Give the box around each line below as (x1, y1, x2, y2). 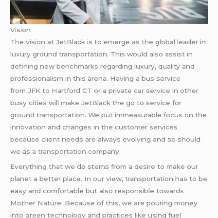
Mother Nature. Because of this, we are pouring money (10, 199, 198, 207)
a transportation (32, 147, 87, 155)
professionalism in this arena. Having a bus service (10, 74, 181, 82)
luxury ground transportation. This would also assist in (10, 50, 193, 58)
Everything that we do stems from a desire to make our (10, 163, 199, 171)
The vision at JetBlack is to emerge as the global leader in (10, 37, 206, 46)
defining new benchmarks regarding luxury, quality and (10, 62, 195, 70)
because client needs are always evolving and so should (10, 135, 201, 143)
